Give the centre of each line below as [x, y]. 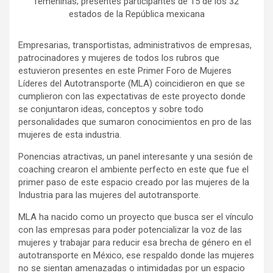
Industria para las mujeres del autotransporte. [109, 195]
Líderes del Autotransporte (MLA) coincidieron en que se [132, 83]
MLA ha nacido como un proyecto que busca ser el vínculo [136, 217]
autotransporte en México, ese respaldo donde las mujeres [136, 255]
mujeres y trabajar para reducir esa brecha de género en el [135, 243]
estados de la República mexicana [136, 14]
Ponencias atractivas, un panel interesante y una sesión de [136, 157]
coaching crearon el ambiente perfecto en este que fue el [133, 169]
